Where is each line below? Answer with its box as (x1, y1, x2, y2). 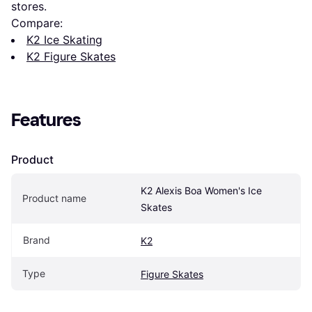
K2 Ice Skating (26, 33, 102, 47)
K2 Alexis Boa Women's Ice (141, 185, 262, 196)
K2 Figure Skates (26, 49, 116, 63)
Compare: (11, 16, 63, 30)
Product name (22, 192, 86, 204)
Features (11, 109, 81, 131)
